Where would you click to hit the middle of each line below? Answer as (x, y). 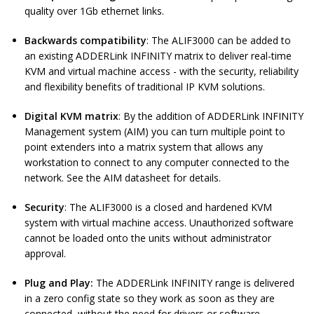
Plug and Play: (59, 283)
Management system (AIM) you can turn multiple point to (155, 132)
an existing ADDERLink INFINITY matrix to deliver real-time (158, 56)
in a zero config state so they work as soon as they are (150, 299)
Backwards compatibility (86, 41)
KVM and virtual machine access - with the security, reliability (162, 71)
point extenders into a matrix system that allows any (144, 147)
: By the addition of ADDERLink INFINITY (211, 116)
